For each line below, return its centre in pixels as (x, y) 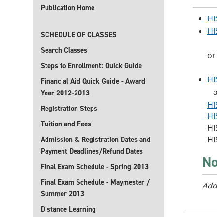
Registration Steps (69, 108)
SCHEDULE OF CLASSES (79, 35)
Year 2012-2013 (65, 93)
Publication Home (68, 8)
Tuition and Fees (66, 124)
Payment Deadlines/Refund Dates (92, 151)
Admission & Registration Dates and (96, 139)
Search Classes (64, 50)
